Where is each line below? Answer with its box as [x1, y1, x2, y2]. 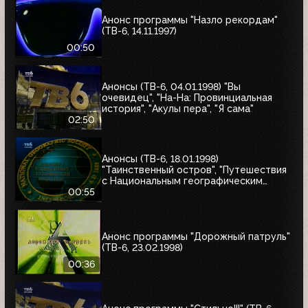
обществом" [102, 186, 162, 198]
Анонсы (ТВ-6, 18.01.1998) [102, 153, 219, 165]
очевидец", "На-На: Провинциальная [102, 92, 272, 104]
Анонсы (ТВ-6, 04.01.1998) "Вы [102, 81, 241, 93]
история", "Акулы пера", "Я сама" [102, 103, 254, 115]
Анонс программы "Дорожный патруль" [102, 231, 290, 243]
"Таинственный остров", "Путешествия [102, 164, 287, 176]
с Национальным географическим [102, 175, 263, 187]
